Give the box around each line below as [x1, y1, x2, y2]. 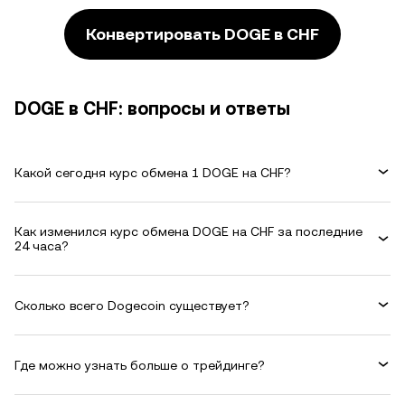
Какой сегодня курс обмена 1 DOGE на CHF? [14, 165, 291, 180]
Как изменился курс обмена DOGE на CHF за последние [14, 224, 363, 239]
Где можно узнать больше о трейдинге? [14, 357, 265, 372]
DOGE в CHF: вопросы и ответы [14, 98, 290, 119]
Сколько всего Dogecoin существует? [14, 297, 250, 313]
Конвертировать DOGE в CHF [86, 24, 319, 43]
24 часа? [14, 239, 69, 253]
